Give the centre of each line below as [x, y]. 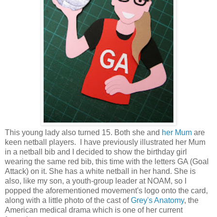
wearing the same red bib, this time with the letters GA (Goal [107, 162]
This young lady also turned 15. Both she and [83, 133]
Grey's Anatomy [157, 201]
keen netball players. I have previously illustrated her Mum [105, 142]
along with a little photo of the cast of [68, 201]
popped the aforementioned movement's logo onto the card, [106, 191]
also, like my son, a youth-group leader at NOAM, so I [96, 181]
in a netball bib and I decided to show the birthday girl [96, 152]
